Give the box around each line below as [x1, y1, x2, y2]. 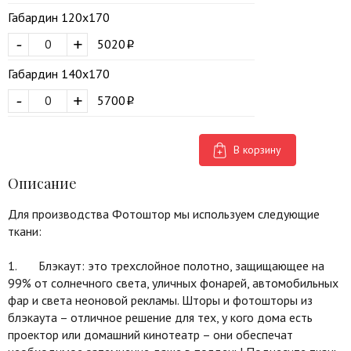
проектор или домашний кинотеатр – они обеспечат [8, 326, 293, 342]
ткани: [8, 223, 42, 239]
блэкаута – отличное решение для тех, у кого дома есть [8, 309, 313, 325]
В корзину [233, 142, 281, 157]
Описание [8, 173, 77, 193]
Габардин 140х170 [8, 65, 110, 81]
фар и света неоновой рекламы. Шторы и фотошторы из [8, 291, 313, 308]
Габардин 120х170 [8, 9, 110, 25]
